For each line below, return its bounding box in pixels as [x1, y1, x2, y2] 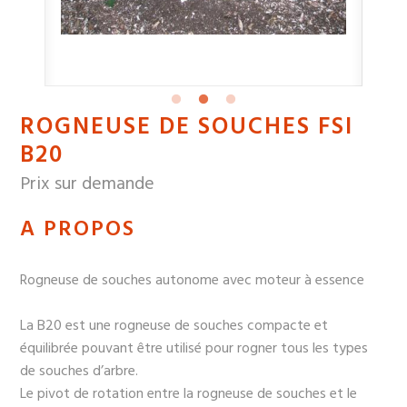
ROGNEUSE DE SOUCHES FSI [20, 109, 354, 147]
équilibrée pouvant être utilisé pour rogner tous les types [20, 337, 369, 362]
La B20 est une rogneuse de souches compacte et [20, 314, 329, 339]
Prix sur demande [20, 170, 155, 200]
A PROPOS [20, 213, 136, 248]
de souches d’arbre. [20, 360, 139, 384]
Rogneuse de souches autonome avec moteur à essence [20, 269, 365, 293]
